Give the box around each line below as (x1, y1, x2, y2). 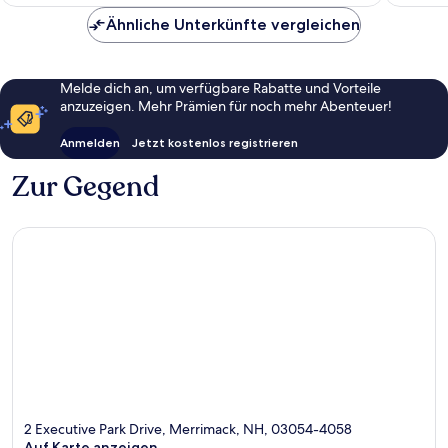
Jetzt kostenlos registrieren (132, 134, 298, 150)
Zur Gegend (12, 167, 159, 206)
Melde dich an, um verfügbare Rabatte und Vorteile (60, 78, 381, 97)
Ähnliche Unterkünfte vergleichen (106, 14, 360, 34)
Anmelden (60, 134, 120, 150)
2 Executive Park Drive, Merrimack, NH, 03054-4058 (24, 420, 352, 439)
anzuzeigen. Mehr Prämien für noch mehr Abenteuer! (60, 96, 392, 115)
